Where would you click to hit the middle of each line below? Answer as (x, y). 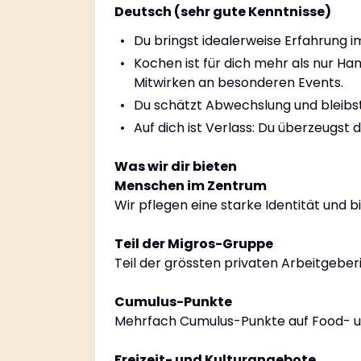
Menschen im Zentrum (191, 186)
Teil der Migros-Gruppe (194, 244)
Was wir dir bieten (176, 166)
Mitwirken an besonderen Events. (239, 83)
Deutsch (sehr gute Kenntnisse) (223, 12)
